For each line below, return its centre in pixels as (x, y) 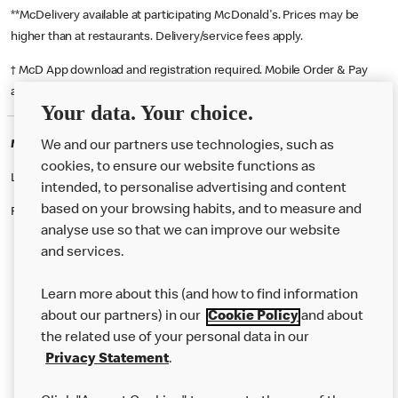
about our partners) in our (122, 317)
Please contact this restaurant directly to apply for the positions (182, 212)
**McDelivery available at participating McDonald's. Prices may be (185, 16)
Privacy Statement (107, 360)
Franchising (59, 382)
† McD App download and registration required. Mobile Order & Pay (189, 71)
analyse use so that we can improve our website (191, 232)
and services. (83, 253)
